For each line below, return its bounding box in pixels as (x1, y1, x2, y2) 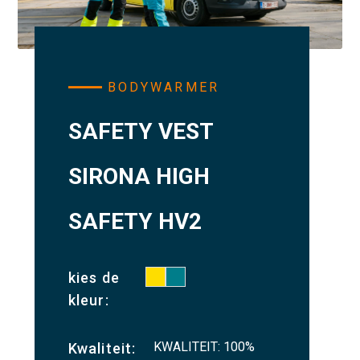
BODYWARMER (107, 79, 220, 95)
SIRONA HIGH (67, 163, 210, 190)
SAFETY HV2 (67, 208, 202, 235)
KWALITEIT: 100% (153, 339, 255, 355)
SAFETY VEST (67, 118, 213, 145)
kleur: (67, 292, 109, 309)
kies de (67, 269, 120, 287)
